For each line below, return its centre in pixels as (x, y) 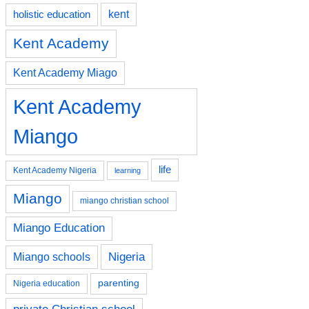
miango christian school (124, 200)
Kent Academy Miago (65, 72)
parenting (119, 283)
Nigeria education (47, 283)
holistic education (52, 14)
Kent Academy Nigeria (55, 170)
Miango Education (59, 228)
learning (128, 170)
